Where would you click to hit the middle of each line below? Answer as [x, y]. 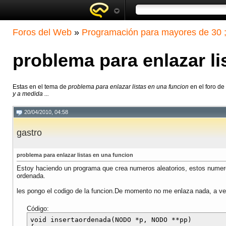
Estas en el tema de [40, 87]
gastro [29, 133]
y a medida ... [31, 94]
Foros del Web [42, 32]
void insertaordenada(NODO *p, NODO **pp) [111, 220]
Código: [38, 209]
